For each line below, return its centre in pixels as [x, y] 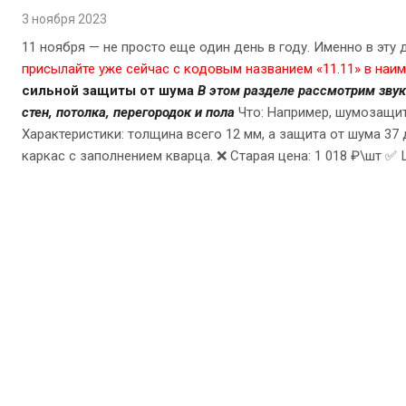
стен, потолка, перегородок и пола [128, 113]
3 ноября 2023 [64, 19]
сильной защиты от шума [108, 91]
